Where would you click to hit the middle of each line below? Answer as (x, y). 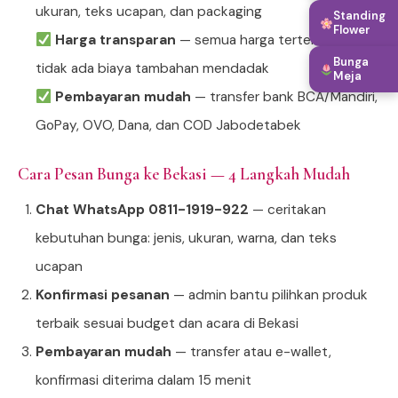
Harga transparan (115, 40)
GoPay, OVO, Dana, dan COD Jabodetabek (168, 126)
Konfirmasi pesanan (103, 295)
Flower (352, 30)
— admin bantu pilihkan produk (269, 295)
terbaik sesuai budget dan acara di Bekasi (167, 324)
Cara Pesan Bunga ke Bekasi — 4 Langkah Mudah (184, 175)
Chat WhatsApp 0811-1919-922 (142, 210)
